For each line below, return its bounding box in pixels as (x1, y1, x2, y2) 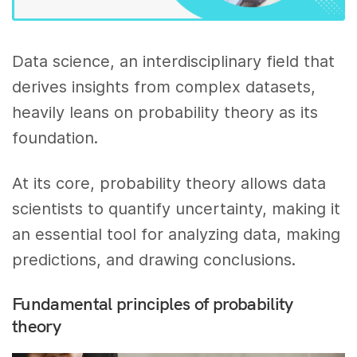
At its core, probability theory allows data (12, 173, 327, 193)
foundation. (12, 128, 98, 147)
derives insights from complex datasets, (12, 77, 316, 96)
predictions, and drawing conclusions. (12, 249, 296, 269)
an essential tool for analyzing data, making (12, 224, 341, 244)
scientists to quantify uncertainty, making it (12, 198, 341, 218)
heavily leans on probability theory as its (12, 103, 319, 122)
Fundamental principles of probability (12, 292, 293, 315)
